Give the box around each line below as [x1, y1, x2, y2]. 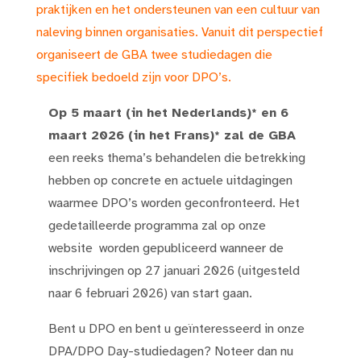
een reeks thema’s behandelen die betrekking [48, 151, 305, 165]
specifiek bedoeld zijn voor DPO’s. [36, 71, 231, 85]
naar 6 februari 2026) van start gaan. [48, 287, 252, 301]
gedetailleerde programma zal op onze [48, 219, 266, 233]
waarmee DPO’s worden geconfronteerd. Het [48, 197, 300, 210]
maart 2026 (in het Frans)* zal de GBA [48, 129, 296, 143]
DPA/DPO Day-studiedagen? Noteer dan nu [48, 345, 293, 359]
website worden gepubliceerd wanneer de [48, 242, 284, 255]
